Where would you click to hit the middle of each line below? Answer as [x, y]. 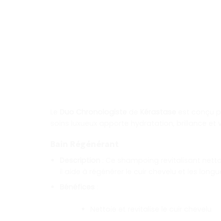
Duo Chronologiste [93, 112]
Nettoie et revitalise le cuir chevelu [151, 209]
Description [80, 160]
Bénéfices [77, 187]
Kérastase [158, 112]
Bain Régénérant [84, 144]
